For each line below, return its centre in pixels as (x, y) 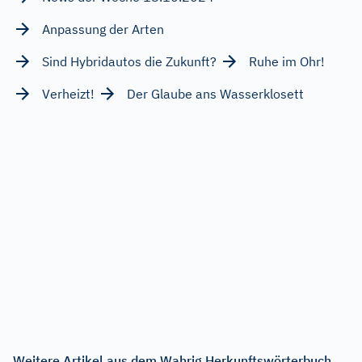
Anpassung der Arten (103, 29)
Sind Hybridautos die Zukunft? (129, 61)
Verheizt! (68, 93)
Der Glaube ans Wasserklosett (215, 93)
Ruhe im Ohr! (287, 61)
